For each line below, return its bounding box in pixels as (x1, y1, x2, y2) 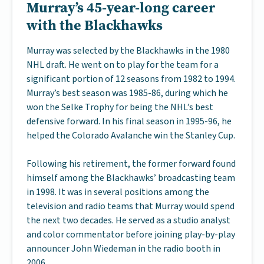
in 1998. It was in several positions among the (27, 186, 209, 199)
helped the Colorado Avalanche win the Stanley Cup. (27, 129, 235, 142)
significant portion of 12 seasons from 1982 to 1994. (27, 72, 236, 85)
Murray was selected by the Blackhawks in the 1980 (27, 44, 230, 57)
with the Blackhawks (27, 15, 163, 35)
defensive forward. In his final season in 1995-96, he (27, 115, 232, 128)
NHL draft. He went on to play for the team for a (27, 58, 219, 71)
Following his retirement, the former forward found (27, 157, 236, 170)
